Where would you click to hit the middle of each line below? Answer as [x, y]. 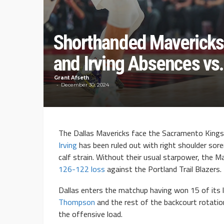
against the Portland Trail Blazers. [163, 169]
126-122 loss [82, 169]
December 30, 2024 [85, 85]
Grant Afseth [71, 78]
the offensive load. [91, 214]
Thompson [77, 202]
